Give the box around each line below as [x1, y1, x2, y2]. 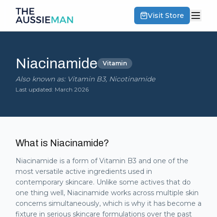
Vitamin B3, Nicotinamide [67, 75, 155, 83]
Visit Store [148, 11, 184, 20]
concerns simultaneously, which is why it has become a [15, 199, 201, 208]
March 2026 [55, 86, 89, 93]
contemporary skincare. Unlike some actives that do [15, 178, 191, 186]
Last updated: [15, 86, 55, 93]
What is [15, 138, 50, 148]
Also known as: [15, 75, 67, 83]
